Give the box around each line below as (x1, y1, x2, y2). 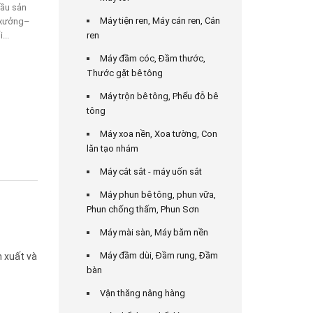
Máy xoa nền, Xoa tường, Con (99, 129, 217, 139)
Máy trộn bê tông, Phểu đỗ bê (99, 91, 218, 101)
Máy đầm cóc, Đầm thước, (99, 53, 205, 64)
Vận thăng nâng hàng (99, 288, 185, 298)
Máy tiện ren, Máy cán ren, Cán (99, 15, 220, 26)
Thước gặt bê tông (86, 68, 163, 78)
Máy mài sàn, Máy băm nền (99, 227, 208, 238)
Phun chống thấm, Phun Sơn (86, 204, 199, 214)
